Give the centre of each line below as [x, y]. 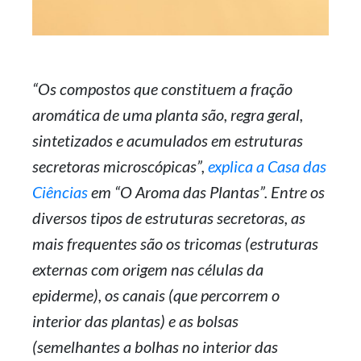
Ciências [60, 192]
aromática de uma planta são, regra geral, [168, 115]
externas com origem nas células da [148, 270]
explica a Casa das [267, 166]
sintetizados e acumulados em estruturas [168, 141]
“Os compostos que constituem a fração [162, 89]
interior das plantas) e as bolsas [135, 321]
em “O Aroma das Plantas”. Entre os [206, 192]
